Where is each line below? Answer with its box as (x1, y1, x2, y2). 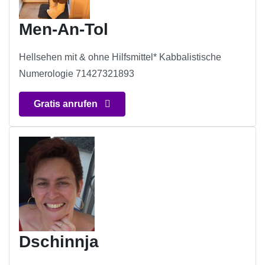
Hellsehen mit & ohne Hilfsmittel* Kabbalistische (19, 52, 221, 63)
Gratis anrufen (34, 99, 100, 109)
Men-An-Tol (19, 20, 108, 39)
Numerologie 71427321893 (19, 69, 134, 79)
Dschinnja (19, 232, 99, 251)
